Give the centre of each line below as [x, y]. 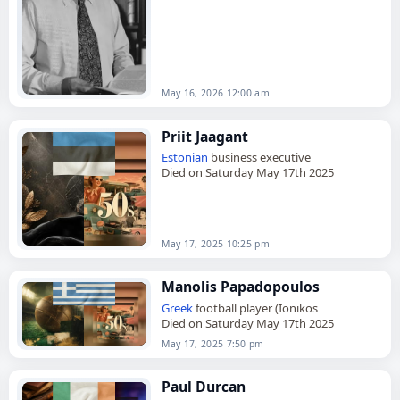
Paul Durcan [204, 387]
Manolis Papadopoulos [241, 287]
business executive [260, 158]
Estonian [185, 158]
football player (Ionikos [256, 308]
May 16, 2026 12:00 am [216, 93]
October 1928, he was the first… [246, 14]
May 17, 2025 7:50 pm [213, 343]
